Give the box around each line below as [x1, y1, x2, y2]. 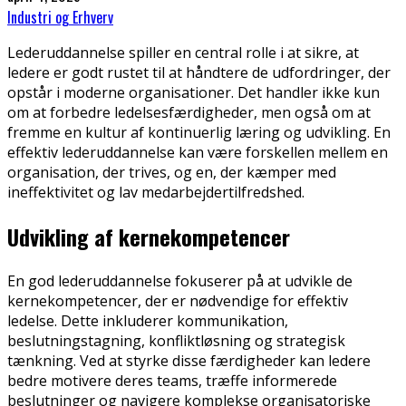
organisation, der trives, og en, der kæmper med [7, 161, 336, 182]
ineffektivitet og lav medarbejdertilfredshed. [7, 181, 304, 202]
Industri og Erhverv [7, 5, 113, 28]
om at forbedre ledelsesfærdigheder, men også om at [7, 101, 371, 122]
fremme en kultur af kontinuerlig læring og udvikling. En [7, 121, 391, 142]
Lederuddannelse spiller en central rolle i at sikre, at [7, 42, 359, 63]
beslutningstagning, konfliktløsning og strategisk [7, 330, 345, 351]
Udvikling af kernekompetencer [7, 219, 290, 253]
